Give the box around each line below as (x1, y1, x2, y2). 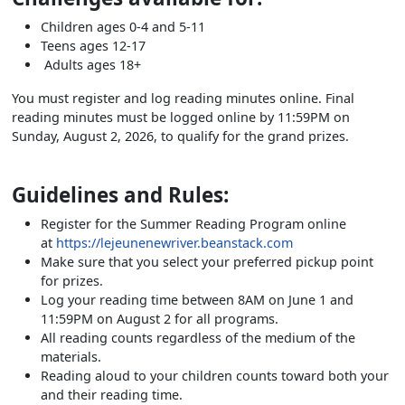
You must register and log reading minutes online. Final (12, 89, 354, 107)
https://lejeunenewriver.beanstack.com (56, 233, 293, 251)
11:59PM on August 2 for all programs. (41, 309, 278, 327)
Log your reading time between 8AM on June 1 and (41, 290, 353, 308)
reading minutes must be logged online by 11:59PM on (12, 108, 350, 126)
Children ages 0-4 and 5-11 (41, 17, 205, 35)
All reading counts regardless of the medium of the (41, 328, 355, 346)
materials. (41, 347, 101, 365)
